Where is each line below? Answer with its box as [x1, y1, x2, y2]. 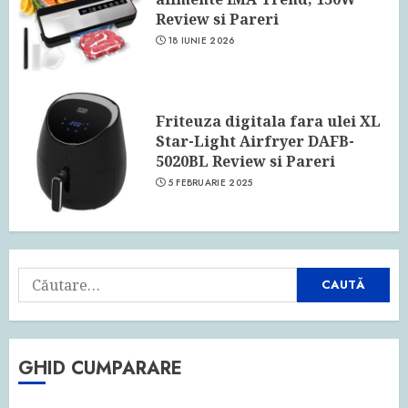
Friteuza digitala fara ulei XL [156, 111, 381, 132]
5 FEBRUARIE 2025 [168, 176, 253, 190]
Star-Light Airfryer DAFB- [156, 131, 354, 152]
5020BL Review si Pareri [156, 151, 335, 172]
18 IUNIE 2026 [168, 34, 235, 48]
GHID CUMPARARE [18, 354, 182, 382]
